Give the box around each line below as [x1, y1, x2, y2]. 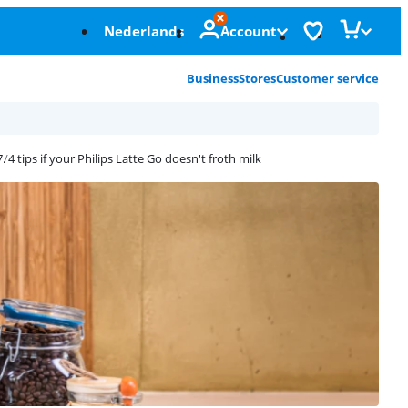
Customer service [276, 70, 379, 87]
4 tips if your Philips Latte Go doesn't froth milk [8, 150, 261, 167]
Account [220, 22, 277, 40]
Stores [239, 70, 276, 87]
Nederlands [104, 22, 184, 40]
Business [187, 70, 239, 87]
